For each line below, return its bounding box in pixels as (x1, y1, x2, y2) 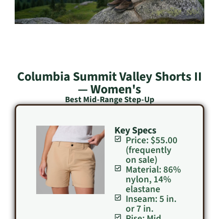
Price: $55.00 (125, 133, 177, 148)
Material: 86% (125, 163, 181, 177)
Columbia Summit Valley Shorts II (17, 67, 202, 86)
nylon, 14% (125, 173, 171, 187)
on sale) (125, 153, 157, 167)
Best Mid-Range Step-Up (65, 94, 154, 106)
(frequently (125, 143, 172, 157)
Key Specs (114, 124, 156, 138)
